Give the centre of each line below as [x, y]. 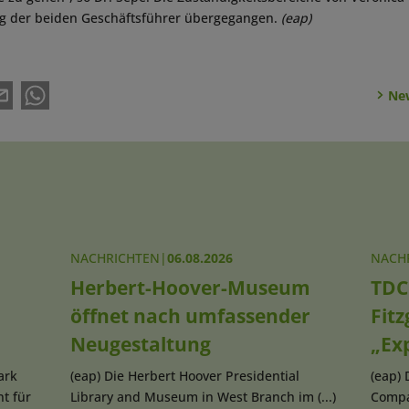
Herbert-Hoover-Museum [190, 287]
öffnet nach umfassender [190, 315]
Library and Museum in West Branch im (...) [203, 396]
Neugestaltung [140, 344]
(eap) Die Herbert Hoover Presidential [184, 375]
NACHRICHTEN [115, 257]
